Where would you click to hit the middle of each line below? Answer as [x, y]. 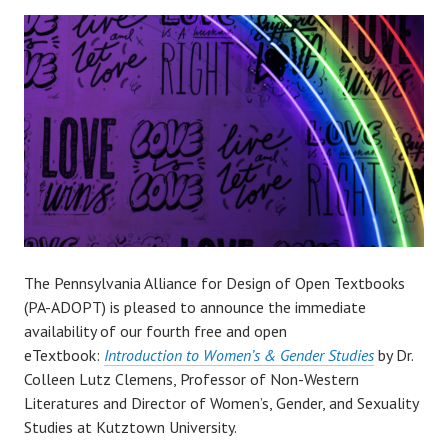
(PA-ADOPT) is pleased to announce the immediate [195, 307]
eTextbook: [64, 355]
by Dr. [393, 355]
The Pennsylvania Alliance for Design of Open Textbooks [214, 283]
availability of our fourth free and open [155, 331]
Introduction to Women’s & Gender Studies [239, 355]
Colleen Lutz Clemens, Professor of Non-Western [191, 379]
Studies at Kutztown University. [130, 427]
